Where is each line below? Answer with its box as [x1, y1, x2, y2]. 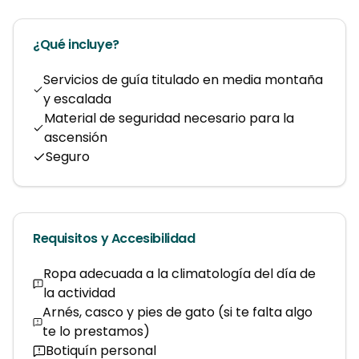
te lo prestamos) [42, 322, 150, 341]
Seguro [46, 147, 90, 166]
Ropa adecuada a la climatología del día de [43, 264, 317, 283]
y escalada [42, 90, 111, 108]
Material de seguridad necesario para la [44, 109, 295, 127]
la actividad [43, 284, 116, 302]
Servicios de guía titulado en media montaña [42, 71, 323, 89]
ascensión [44, 128, 108, 147]
